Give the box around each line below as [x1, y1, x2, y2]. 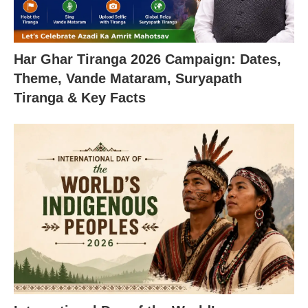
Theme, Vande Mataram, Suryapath [14, 70, 242, 86]
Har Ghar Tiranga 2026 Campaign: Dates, [14, 51, 281, 67]
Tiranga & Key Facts [14, 89, 146, 105]
